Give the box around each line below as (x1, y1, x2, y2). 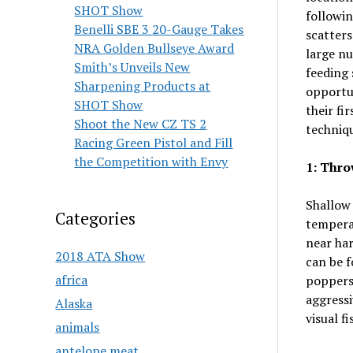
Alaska (55, 295, 93, 312)
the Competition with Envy (74, 153, 229, 170)
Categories (55, 207, 136, 229)
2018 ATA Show (55, 247, 146, 265)
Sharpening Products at (74, 77, 211, 95)
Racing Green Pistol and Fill (74, 134, 233, 151)
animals (55, 318, 100, 336)
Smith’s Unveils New (74, 58, 191, 76)
